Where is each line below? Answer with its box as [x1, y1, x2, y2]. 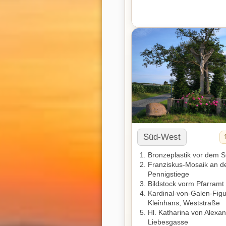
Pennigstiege [148, 170, 189, 179]
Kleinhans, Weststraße [148, 199, 220, 207]
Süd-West [143, 132, 181, 142]
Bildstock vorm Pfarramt [148, 180, 224, 188]
